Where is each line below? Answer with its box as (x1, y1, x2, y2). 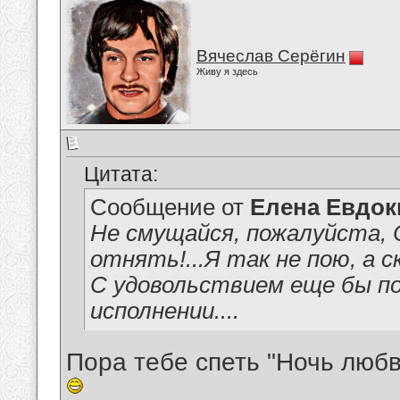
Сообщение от (90, 195, 250, 221)
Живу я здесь (196, 66, 258, 77)
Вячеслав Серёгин (196, 46, 346, 65)
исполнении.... (90, 298, 239, 324)
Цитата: (84, 162, 158, 187)
